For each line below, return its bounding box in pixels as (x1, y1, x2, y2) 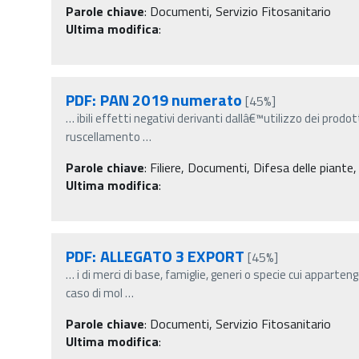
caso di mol (66, 283, 123, 302)
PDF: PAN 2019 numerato (66, 87, 243, 112)
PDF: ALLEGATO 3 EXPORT (66, 243, 245, 268)
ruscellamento (66, 127, 140, 146)
